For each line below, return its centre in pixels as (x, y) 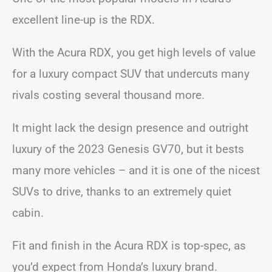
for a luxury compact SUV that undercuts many (131, 73)
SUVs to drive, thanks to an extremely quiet (122, 191)
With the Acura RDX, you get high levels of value (134, 52)
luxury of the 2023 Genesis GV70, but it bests (128, 149)
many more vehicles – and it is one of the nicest (136, 170)
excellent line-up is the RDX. (83, 19)
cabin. (28, 212)
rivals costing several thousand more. (108, 95)
